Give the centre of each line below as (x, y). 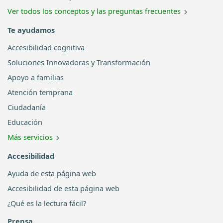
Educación (25, 122)
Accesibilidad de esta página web (63, 188)
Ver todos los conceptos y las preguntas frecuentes (94, 11)
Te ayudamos (31, 30)
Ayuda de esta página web (52, 173)
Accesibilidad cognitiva (46, 47)
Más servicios (30, 137)
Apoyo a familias (36, 77)
